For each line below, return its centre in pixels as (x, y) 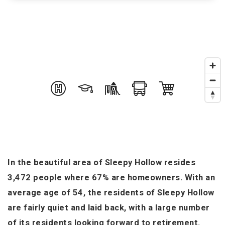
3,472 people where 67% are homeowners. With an (111, 178)
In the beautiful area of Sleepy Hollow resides (101, 162)
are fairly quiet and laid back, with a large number (109, 208)
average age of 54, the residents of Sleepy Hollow (111, 193)
